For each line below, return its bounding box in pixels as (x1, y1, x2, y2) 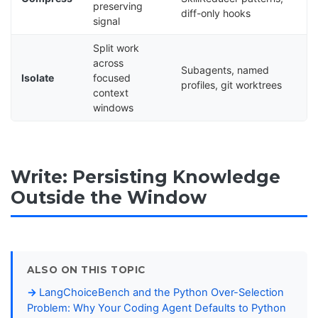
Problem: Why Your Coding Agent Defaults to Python (27, 301, 286, 314)
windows (93, 102, 134, 114)
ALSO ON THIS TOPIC (27, 263, 146, 275)
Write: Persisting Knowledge (11, 166, 280, 187)
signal (93, 15, 121, 27)
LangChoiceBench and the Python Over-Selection (39, 285, 284, 299)
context (93, 87, 129, 99)
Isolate (21, 72, 55, 84)
